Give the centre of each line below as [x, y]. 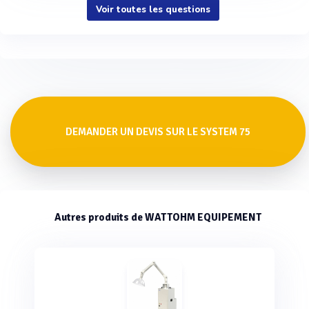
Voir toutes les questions [153, 10]
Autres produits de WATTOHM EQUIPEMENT [158, 218]
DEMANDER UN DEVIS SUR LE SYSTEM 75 [158, 132]
